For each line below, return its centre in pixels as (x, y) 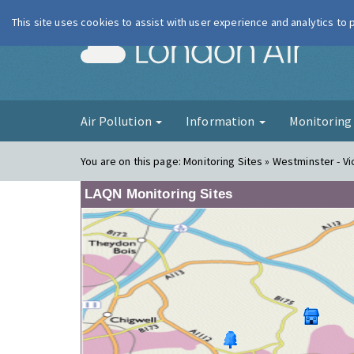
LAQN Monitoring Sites (158, 194)
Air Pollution (117, 121)
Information (221, 121)
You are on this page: (132, 161)
